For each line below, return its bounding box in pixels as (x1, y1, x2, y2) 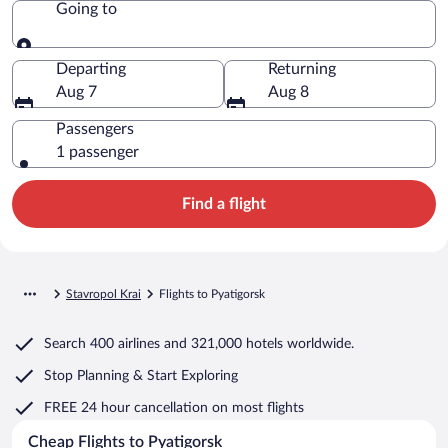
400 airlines (86, 336, 164, 351)
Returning (268, 60, 336, 77)
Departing (56, 60, 126, 77)
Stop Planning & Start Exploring (44, 368, 238, 383)
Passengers (56, 120, 134, 137)
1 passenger (56, 143, 139, 160)
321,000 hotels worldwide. (191, 336, 354, 351)
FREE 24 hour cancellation (44, 400, 212, 415)
